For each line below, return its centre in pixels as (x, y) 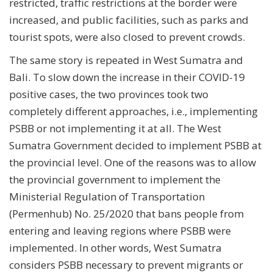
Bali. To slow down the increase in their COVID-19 (127, 77)
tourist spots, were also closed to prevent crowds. (127, 37)
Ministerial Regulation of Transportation (107, 196)
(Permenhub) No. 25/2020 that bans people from (126, 213)
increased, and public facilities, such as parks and (129, 19)
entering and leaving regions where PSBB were (120, 230)
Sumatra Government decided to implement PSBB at (135, 145)
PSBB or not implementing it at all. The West (115, 128)
